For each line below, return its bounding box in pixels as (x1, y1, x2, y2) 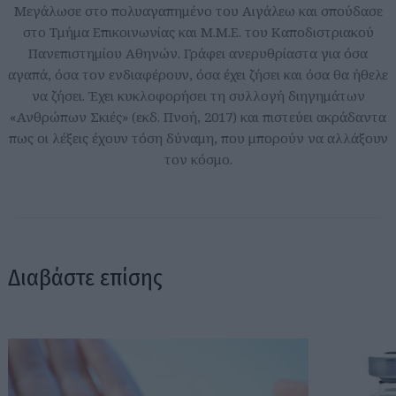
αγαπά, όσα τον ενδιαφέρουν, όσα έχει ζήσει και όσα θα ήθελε (8, 65, 388, 83)
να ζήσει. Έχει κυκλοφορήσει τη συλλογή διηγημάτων (31, 86, 365, 104)
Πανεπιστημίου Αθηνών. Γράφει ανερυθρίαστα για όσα (28, 43, 368, 62)
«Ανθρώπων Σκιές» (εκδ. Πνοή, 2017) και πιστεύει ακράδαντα (10, 107, 386, 126)
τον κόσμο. (164, 149, 232, 168)
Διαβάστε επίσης (8, 263, 163, 292)
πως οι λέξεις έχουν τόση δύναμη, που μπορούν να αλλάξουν (8, 128, 388, 147)
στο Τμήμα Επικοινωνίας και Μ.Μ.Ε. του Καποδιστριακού (22, 22, 374, 41)
